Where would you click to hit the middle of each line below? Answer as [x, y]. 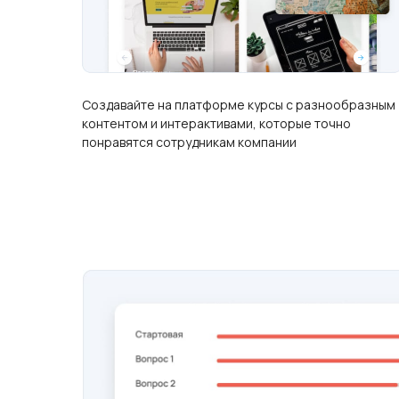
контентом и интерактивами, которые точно [216, 123]
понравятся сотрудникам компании [189, 142]
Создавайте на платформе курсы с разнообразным [239, 105]
